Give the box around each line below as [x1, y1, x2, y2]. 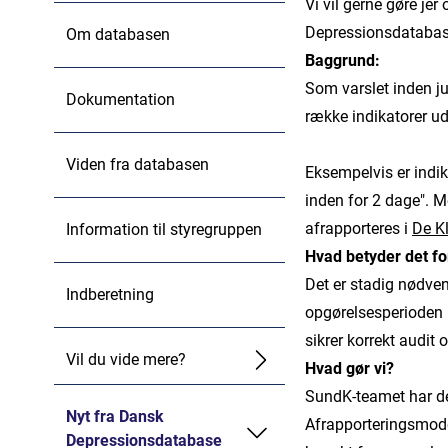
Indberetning [65, 285, 154, 304]
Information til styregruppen [65, 220, 262, 239]
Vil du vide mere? [65, 350, 186, 369]
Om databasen [65, 25, 170, 44]
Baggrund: [305, 51, 381, 70]
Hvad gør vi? [305, 359, 395, 378]
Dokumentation [65, 90, 175, 109]
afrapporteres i [305, 219, 413, 238]
